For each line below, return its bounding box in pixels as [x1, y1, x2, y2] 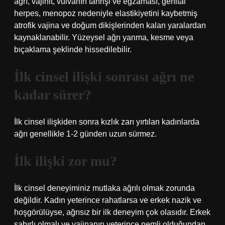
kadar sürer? [14, 87, 91, 102]
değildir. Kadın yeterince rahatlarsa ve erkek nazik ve [14, 196, 201, 204]
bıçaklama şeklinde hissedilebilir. [14, 45, 132, 54]
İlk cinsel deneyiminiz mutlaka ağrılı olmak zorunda [14, 184, 195, 192]
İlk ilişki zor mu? [14, 153, 117, 169]
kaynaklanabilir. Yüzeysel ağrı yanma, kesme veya [14, 33, 193, 42]
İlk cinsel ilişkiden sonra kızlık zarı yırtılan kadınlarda [14, 118, 199, 126]
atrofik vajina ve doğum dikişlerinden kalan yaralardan [14, 21, 206, 30]
